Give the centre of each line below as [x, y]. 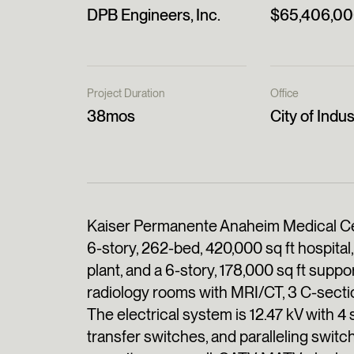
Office [284, 93]
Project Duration [125, 93]
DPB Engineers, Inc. [153, 15]
